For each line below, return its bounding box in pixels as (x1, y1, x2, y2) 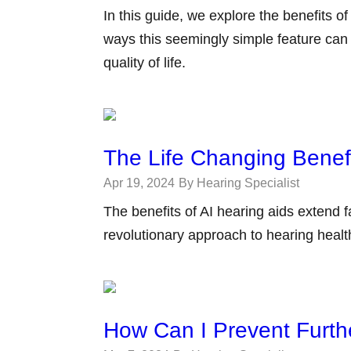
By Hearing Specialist (179, 176, 299, 190)
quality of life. (103, 55, 186, 71)
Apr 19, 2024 (103, 176, 175, 190)
